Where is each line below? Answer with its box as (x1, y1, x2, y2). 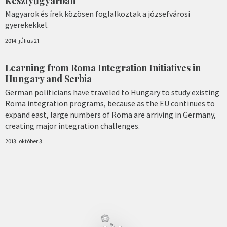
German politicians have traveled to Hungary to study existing (5, 87, 219, 97)
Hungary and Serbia (5, 72, 92, 85)
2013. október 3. (5, 137, 44, 145)
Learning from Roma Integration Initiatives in (5, 62, 201, 74)
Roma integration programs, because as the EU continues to (5, 98, 215, 108)
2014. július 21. (5, 36, 41, 45)
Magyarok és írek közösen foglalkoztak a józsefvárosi (5, 9, 190, 19)
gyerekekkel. (5, 20, 49, 30)
